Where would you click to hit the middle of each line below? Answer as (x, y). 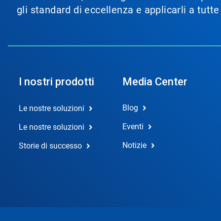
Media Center (155, 82)
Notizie (134, 145)
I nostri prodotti (56, 82)
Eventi (133, 127)
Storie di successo (50, 146)
